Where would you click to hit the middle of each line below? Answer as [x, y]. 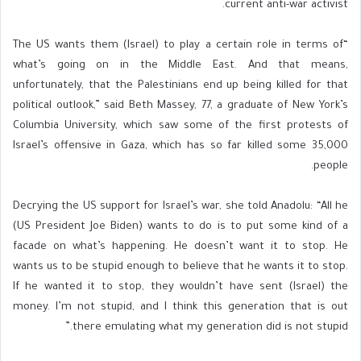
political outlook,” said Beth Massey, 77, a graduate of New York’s [180, 106]
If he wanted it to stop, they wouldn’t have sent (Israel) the [180, 287]
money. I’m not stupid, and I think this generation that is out [180, 307]
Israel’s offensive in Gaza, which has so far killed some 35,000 [180, 146]
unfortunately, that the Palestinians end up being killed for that [180, 85]
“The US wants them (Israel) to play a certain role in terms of [178, 45]
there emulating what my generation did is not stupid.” [210, 327]
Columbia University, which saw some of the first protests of [180, 126]
